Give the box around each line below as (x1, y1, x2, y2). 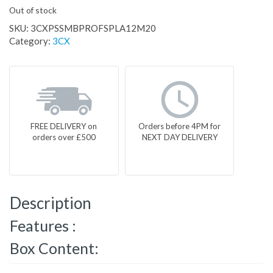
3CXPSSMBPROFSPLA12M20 (30, 23, 156, 34)
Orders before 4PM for (138, 121, 221, 132)
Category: (9, 35, 52, 47)
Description (10, 193, 91, 213)
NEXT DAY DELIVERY (141, 132, 218, 143)
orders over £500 (32, 132, 96, 143)
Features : (10, 216, 76, 235)
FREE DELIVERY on (30, 121, 97, 132)
